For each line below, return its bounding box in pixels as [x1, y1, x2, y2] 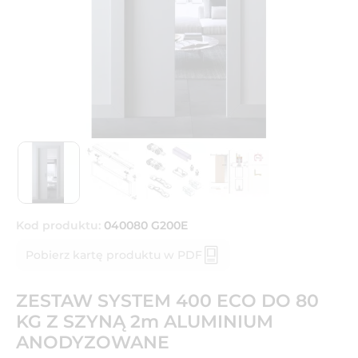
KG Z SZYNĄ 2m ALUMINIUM [16, 310, 273, 332]
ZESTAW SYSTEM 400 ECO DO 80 [16, 289, 319, 312]
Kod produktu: [16, 217, 101, 233]
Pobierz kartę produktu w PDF [26, 247, 202, 262]
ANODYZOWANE [16, 331, 169, 353]
